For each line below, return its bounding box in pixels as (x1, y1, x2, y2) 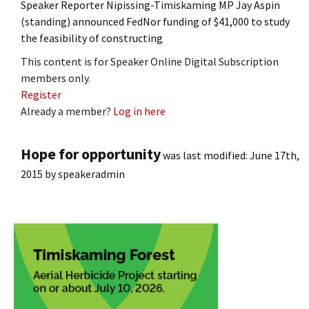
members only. (21, 70, 90, 85)
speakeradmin (58, 166, 125, 181)
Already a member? (21, 103, 113, 118)
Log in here (113, 103, 166, 118)
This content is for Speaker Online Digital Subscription (21, 54, 279, 68)
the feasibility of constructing (21, 30, 163, 45)
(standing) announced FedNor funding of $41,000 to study (21, 14, 290, 28)
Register (21, 87, 61, 101)
